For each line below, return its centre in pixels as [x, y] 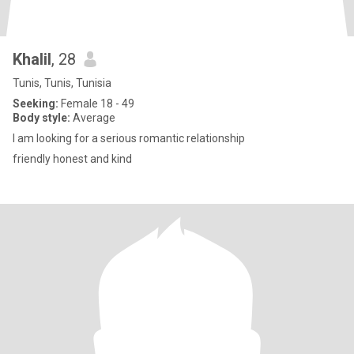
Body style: [41, 118]
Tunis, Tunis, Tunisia [62, 83]
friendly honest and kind [72, 159]
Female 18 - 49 [96, 104]
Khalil [32, 59]
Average [93, 118]
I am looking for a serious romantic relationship [129, 138]
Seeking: [36, 104]
